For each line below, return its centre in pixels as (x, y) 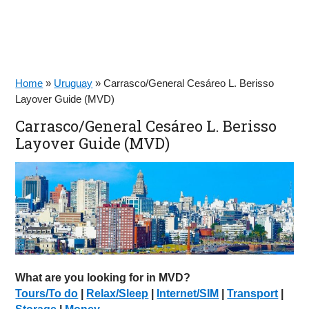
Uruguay (73, 83)
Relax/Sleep (118, 294)
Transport (253, 294)
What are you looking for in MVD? (103, 278)
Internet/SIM (188, 294)
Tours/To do (47, 294)
